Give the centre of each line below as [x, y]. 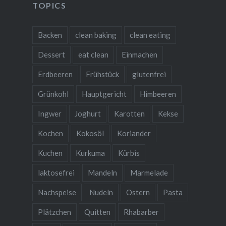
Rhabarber [141, 212]
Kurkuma [90, 153]
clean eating [150, 35]
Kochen [50, 133]
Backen [50, 35]
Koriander [134, 133]
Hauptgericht [104, 94]
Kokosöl [90, 133]
